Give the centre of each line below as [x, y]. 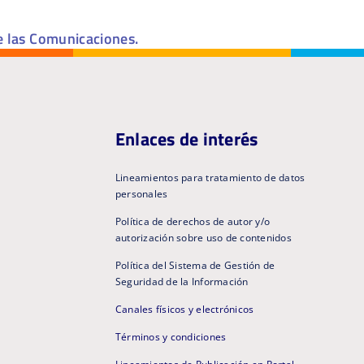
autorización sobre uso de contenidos [203, 238]
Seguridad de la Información [182, 282]
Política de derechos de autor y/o [193, 222]
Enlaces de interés [186, 139]
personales [141, 194]
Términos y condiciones [171, 337]
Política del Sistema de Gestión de [195, 266]
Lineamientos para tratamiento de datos [210, 178]
